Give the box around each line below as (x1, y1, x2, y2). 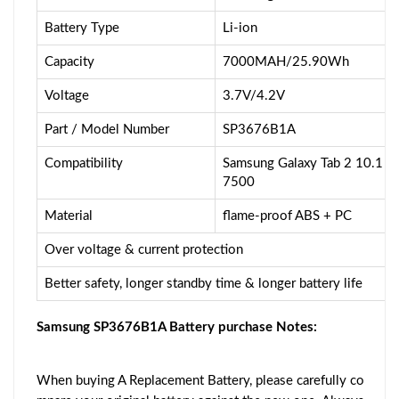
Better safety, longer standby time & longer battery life (45, 276, 362, 290)
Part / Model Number (45, 122, 169, 136)
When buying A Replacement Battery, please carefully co (37, 373, 364, 387)
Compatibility (45, 156, 123, 170)
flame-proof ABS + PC (223, 208, 352, 223)
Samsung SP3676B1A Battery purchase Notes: (37, 320, 317, 334)
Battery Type (45, 20, 119, 35)
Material (45, 208, 93, 223)
